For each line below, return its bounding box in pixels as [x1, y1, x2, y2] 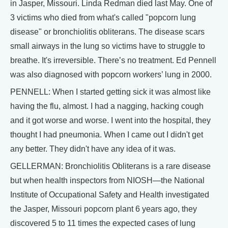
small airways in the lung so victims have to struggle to [10, 42, 205, 51]
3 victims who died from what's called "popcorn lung [10, 13, 196, 22]
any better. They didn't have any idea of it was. [10, 145, 176, 154]
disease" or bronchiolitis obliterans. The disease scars [10, 27, 205, 37]
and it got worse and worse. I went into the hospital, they [10, 116, 211, 125]
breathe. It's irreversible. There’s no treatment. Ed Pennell [10, 56, 216, 65]
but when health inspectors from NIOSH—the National [10, 176, 205, 185]
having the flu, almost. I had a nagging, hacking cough [10, 102, 204, 111]
